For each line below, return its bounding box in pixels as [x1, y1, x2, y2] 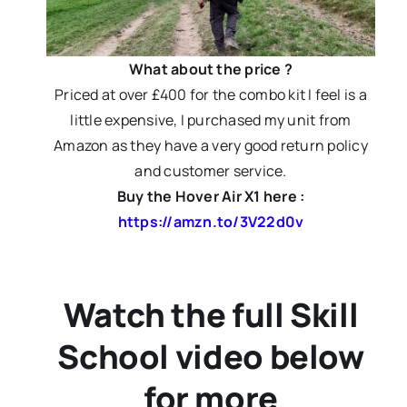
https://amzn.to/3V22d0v [117, 212, 304, 233]
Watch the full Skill [63, 293, 359, 338]
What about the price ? [128, 59, 293, 80]
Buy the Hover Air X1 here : [116, 186, 305, 207]
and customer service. [134, 161, 287, 182]
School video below [57, 334, 364, 380]
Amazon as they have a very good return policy [54, 135, 368, 156]
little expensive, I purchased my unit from [70, 110, 352, 131]
